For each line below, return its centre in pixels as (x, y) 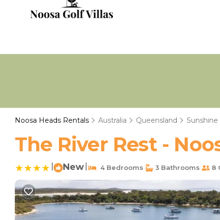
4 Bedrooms (120, 167)
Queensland (157, 120)
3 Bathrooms (177, 167)
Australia (112, 120)
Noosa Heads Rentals (53, 120)
